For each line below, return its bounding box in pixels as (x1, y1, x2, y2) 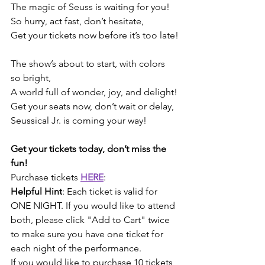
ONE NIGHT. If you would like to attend (11, 199, 177, 211)
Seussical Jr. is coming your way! (11, 114, 147, 126)
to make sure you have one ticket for (11, 228, 166, 240)
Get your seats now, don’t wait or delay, (11, 100, 174, 112)
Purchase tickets (11, 171, 80, 183)
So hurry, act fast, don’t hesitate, (11, 15, 144, 27)
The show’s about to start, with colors (11, 57, 167, 69)
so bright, (11, 72, 51, 83)
